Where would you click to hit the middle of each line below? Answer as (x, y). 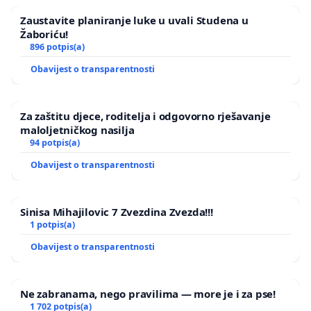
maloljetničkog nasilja (77, 129)
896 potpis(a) (57, 47)
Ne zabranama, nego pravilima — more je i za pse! (148, 293)
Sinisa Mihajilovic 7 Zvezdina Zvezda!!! (117, 211)
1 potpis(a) (52, 224)
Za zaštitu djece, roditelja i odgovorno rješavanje (145, 116)
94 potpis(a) (54, 142)
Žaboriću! (44, 34)
